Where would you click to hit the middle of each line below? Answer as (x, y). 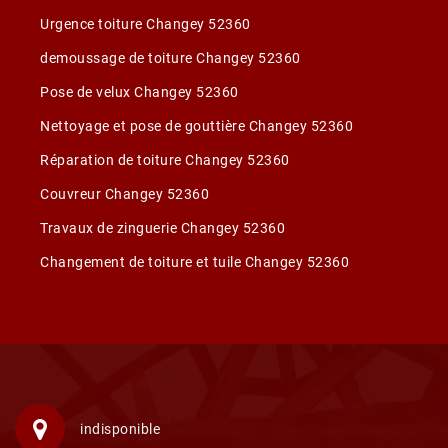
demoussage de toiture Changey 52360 (170, 58)
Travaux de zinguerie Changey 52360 (162, 228)
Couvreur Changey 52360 (124, 194)
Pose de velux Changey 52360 (139, 92)
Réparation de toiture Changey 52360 (165, 160)
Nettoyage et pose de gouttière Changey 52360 (196, 126)
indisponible (120, 429)
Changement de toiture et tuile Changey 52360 (194, 262)
